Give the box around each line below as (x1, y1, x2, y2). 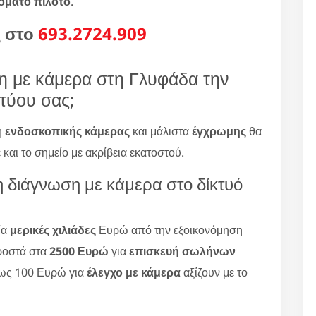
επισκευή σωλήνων (129, 243, 236, 259)
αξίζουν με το (181, 264, 248, 280)
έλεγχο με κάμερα (87, 264, 181, 280)
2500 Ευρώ (49, 243, 109, 259)
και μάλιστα (130, 123, 192, 139)
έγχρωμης (192, 123, 246, 139)
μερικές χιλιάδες (10, 221, 96, 238)
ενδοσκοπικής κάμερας (5, 123, 130, 139)
